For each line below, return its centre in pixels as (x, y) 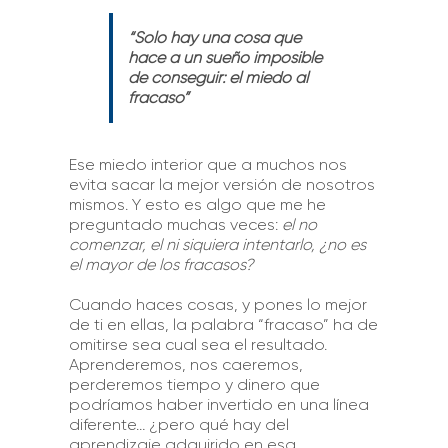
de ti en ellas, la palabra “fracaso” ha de (223, 324)
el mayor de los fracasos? (160, 264)
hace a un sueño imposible (224, 57)
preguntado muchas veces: (175, 224)
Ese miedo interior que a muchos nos (207, 164)
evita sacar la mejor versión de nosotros (221, 184)
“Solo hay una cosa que (214, 37)
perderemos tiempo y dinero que (194, 384)
